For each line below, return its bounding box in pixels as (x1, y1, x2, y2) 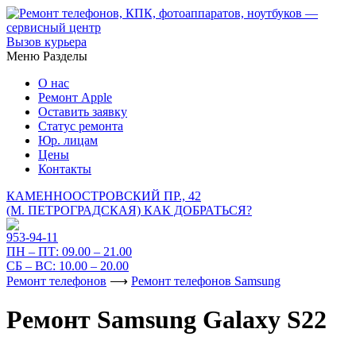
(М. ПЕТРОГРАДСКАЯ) (6, 203, 144, 217)
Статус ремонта (38, 119, 123, 133)
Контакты (38, 162, 91, 176)
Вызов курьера (6, 35, 87, 48)
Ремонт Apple (38, 91, 112, 104)
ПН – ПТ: (6, 245, 62, 258)
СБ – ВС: (6, 259, 59, 273)
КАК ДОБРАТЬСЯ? (144, 203, 252, 217)
